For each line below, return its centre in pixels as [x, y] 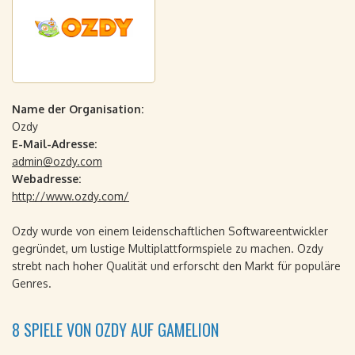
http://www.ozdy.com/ [71, 196]
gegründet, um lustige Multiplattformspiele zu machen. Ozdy [168, 248]
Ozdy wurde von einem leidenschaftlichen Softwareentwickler [170, 231]
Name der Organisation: [78, 109]
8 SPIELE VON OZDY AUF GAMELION [115, 330]
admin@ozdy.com [57, 161]
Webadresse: [46, 179]
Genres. [32, 283]
